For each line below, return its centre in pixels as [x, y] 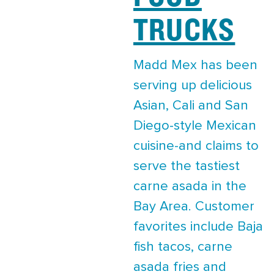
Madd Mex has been [195, 65]
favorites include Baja [198, 227]
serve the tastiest [187, 166]
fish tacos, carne [183, 247]
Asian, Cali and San [191, 106]
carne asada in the [190, 186]
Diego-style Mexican [195, 126]
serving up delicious [193, 85]
